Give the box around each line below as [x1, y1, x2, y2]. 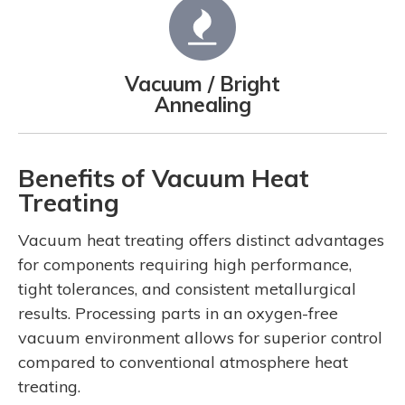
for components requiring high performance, [18, 253, 353, 275]
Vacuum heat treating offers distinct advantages [18, 229, 385, 250]
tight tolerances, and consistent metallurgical [18, 278, 357, 299]
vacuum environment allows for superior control [18, 326, 383, 348]
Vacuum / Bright [125, 70, 280, 97]
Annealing [154, 90, 251, 118]
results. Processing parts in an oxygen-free [18, 302, 339, 324]
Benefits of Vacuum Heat [18, 163, 310, 194]
